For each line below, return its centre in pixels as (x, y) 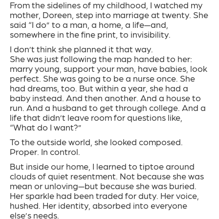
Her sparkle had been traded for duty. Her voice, (104, 196)
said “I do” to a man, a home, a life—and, (89, 24)
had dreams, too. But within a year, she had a (99, 88)
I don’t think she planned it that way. (81, 49)
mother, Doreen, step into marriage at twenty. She (109, 15)
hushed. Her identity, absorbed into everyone (99, 205)
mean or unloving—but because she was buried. (103, 186)
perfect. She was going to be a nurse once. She (102, 78)
